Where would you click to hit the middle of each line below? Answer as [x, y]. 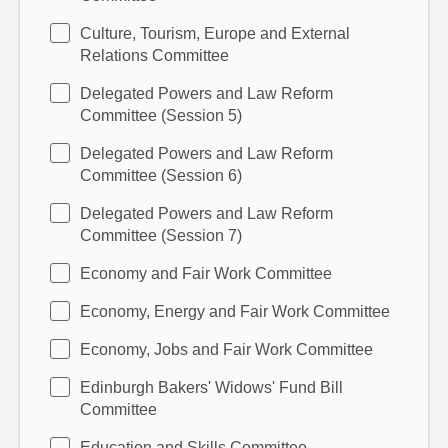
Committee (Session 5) [161, 115]
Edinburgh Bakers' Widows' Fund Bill [211, 387]
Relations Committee [154, 55]
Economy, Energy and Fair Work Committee [235, 311]
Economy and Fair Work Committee [206, 273]
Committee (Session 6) [161, 175]
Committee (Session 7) [161, 235]
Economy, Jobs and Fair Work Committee [226, 349]
